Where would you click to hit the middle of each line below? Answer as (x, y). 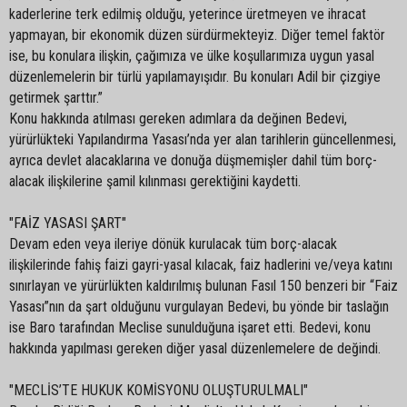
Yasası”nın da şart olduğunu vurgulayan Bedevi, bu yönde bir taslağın (199, 306)
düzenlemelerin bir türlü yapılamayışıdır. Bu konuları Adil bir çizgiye (195, 76)
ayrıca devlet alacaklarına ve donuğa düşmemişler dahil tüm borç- (193, 160)
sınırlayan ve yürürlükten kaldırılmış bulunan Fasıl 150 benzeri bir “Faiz (203, 285)
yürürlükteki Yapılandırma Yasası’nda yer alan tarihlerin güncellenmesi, (203, 139)
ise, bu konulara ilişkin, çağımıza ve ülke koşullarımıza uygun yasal (192, 55)
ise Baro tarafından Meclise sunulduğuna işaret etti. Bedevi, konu (190, 327)
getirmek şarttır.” (56, 97)
